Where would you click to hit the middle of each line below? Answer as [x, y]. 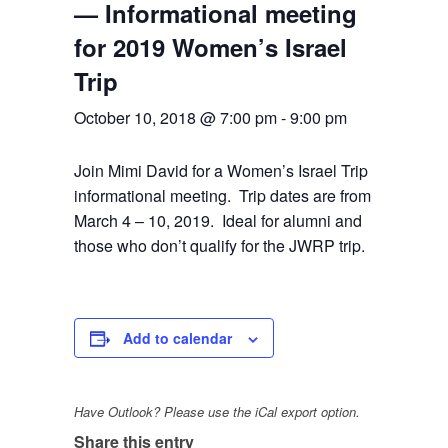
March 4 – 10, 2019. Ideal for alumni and [217, 221]
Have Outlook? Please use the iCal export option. [216, 412]
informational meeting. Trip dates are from [222, 196]
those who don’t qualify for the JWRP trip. [219, 246]
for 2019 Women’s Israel [210, 47]
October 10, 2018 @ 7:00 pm [175, 118]
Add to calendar [177, 338]
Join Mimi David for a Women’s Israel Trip [220, 171]
